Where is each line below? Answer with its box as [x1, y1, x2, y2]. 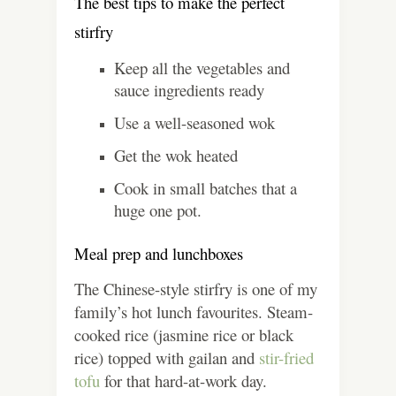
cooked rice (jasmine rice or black [74, 324, 293, 346]
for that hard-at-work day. [100, 369, 267, 392]
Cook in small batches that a [114, 177, 297, 200]
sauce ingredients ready [114, 79, 264, 102]
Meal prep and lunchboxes [74, 242, 243, 265]
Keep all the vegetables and [114, 57, 290, 80]
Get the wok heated [114, 144, 238, 167]
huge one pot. [114, 199, 202, 222]
